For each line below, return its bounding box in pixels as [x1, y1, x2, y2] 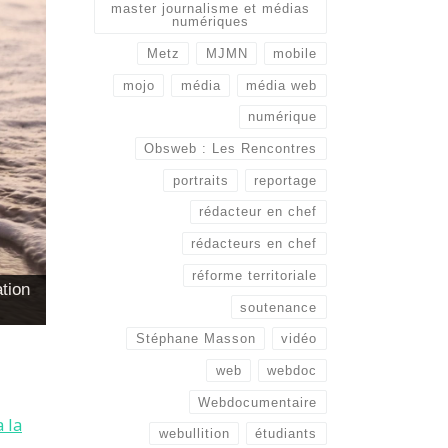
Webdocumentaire [198, 394, 318, 410]
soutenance [240, 299, 318, 315]
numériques [172, 14, 250, 30]
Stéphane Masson [135, 331, 256, 347]
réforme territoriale [192, 267, 318, 283]
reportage [254, 172, 318, 188]
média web [246, 77, 318, 93]
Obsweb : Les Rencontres [144, 141, 318, 157]
